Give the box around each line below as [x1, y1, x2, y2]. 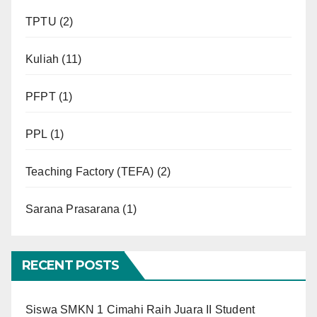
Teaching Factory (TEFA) [25, 165, 154, 178]
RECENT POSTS [22, 257, 120, 273]
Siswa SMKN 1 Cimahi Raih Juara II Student [25, 303, 255, 316]
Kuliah [25, 52, 59, 65]
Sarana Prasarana [25, 202, 120, 215]
